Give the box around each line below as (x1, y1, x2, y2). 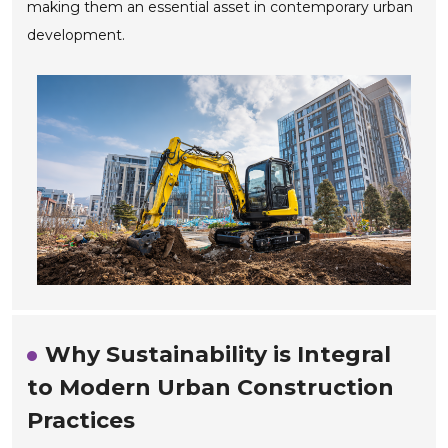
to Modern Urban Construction (27, 373, 395, 401)
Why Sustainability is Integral (45, 340, 392, 368)
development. (27, 26, 126, 45)
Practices (27, 406, 136, 434)
